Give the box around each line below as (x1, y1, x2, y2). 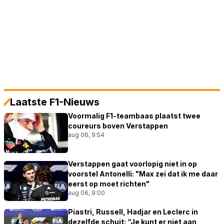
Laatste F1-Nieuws (10, 95, 99, 108)
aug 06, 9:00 (68, 188, 105, 196)
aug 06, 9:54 (68, 130, 104, 138)
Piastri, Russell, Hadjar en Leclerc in (68, 207, 198, 216)
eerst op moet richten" (68, 179, 149, 188)
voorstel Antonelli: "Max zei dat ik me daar (68, 169, 218, 178)
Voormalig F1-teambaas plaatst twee (68, 111, 200, 120)
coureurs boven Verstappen (68, 121, 168, 130)
